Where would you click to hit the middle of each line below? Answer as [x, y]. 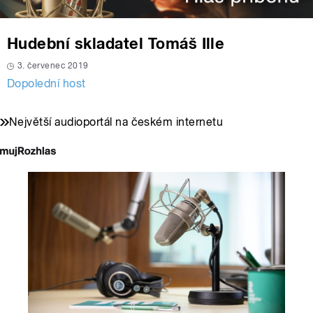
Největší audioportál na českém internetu [116, 122]
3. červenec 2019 [53, 66]
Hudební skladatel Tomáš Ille [116, 44]
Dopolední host [46, 84]
